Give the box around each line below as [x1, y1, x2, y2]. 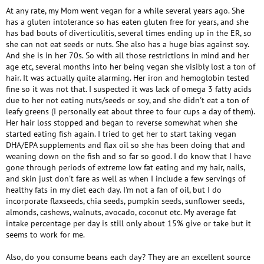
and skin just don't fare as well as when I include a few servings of [6, 173, 245, 184]
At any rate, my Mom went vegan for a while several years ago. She [6, 5, 245, 16]
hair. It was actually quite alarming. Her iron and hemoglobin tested [6, 72, 249, 83]
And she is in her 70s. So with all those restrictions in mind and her [6, 50, 249, 61]
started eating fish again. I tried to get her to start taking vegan [6, 128, 236, 139]
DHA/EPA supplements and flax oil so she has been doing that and [6, 140, 245, 150]
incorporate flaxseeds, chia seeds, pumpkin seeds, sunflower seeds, [6, 196, 244, 206]
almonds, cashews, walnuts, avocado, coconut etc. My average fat [6, 207, 236, 217]
